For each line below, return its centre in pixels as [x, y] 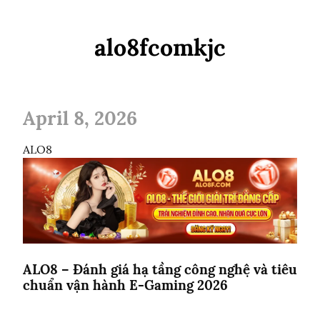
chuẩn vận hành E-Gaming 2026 [125, 285]
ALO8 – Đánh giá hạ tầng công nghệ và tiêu [160, 269]
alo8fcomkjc [160, 47]
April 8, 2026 [80, 118]
